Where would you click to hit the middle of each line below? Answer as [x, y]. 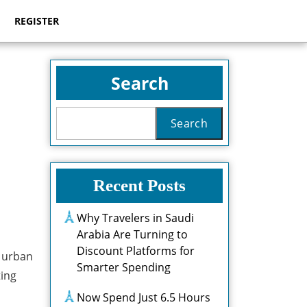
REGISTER [37, 21]
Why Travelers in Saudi [135, 218]
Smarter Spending [124, 267]
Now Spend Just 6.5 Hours [144, 297]
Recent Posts [139, 185]
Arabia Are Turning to [132, 234]
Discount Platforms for [136, 251]
